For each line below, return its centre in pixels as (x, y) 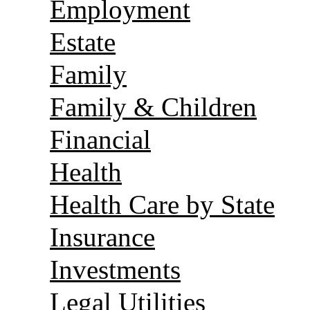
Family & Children (153, 107)
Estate (83, 42)
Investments (115, 269)
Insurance (102, 237)
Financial (100, 139)
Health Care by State (162, 204)
